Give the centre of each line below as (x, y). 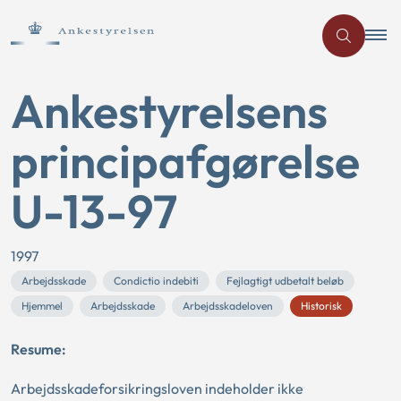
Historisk (321, 306)
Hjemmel (42, 306)
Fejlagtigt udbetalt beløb (285, 281)
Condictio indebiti (156, 281)
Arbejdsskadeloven (228, 306)
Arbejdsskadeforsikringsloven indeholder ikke (157, 388)
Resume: (38, 349)
